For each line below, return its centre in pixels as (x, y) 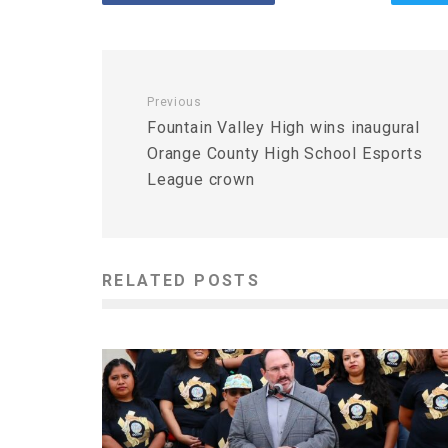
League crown (201, 180)
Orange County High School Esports (285, 154)
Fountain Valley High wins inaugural (284, 128)
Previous (174, 102)
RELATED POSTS (181, 281)
